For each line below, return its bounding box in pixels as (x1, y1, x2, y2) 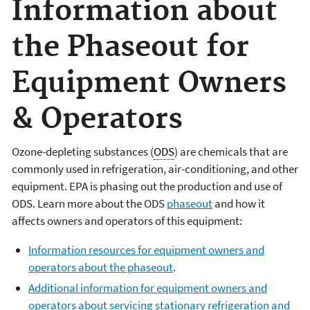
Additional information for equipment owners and (28, 280, 267, 295)
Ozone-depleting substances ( (12, 144, 154, 160)
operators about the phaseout (28, 259, 173, 275)
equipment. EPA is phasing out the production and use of (12, 179, 282, 194)
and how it (212, 196, 265, 212)
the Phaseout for (12, 29, 249, 65)
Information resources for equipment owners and (28, 242, 264, 258)
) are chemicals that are (174, 144, 288, 160)
